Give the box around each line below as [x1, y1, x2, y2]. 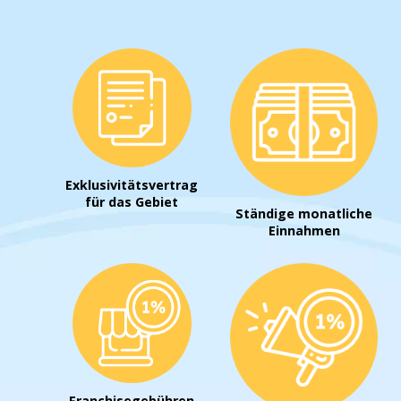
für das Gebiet [85, 193, 179, 211]
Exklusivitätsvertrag [65, 176, 199, 194]
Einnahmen [268, 222, 340, 240]
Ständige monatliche [235, 205, 373, 223]
